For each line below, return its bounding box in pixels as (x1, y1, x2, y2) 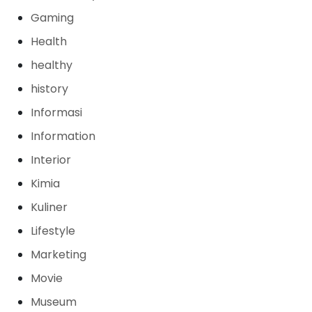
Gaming (31, 10, 74, 26)
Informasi (31, 104, 82, 121)
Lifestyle (31, 223, 75, 240)
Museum (31, 294, 77, 311)
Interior (31, 152, 71, 169)
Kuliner (31, 199, 68, 216)
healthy (31, 57, 72, 74)
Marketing (31, 247, 86, 263)
